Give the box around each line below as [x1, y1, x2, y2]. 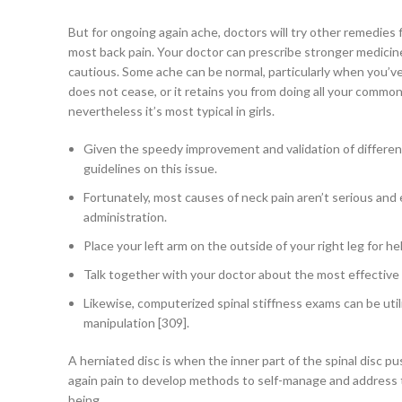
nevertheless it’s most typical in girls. [68, 103, 275, 119]
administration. [83, 209, 167, 225]
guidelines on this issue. [83, 161, 217, 177]
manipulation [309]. [83, 315, 189, 331]
